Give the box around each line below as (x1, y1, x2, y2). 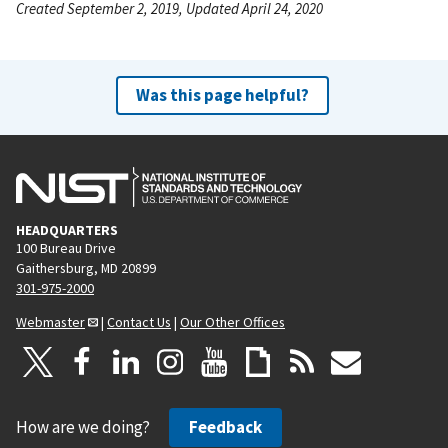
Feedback (189, 415, 262, 438)
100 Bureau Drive (16, 238, 116, 257)
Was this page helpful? (135, 83, 309, 106)
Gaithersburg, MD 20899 (16, 258, 156, 277)
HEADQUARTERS (16, 220, 118, 239)
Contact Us (107, 312, 171, 331)
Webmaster (16, 312, 85, 331)
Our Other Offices (180, 312, 285, 331)
